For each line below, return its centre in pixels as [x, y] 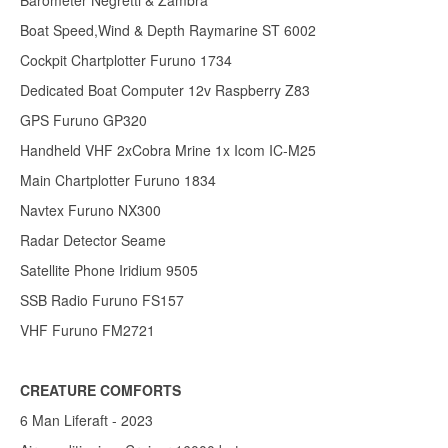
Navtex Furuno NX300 [90, 210]
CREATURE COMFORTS [100, 390]
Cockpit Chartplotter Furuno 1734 [126, 60]
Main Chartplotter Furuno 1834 [118, 180]
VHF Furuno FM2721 [87, 330]
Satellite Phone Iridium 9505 [109, 270]
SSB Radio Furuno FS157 [102, 300]
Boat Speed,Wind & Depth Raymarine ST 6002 [168, 30]
